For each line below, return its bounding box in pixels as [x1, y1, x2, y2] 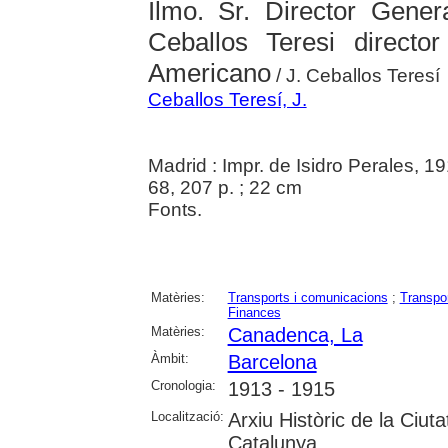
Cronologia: [150, 378, 216, 394]
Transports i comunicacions [227, 290, 388, 306]
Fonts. [147, 199, 202, 221]
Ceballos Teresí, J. [147, 89, 307, 111]
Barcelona [227, 351, 317, 374]
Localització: [150, 409, 224, 425]
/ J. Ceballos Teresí [270, 65, 440, 87]
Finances [227, 305, 281, 321]
